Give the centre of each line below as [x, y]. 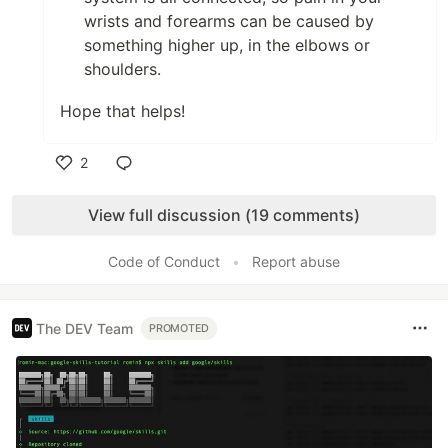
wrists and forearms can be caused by [229, 21]
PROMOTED [179, 328]
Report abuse [296, 261]
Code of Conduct [164, 261]
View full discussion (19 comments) [224, 215]
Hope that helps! [122, 111]
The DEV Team [84, 328]
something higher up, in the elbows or [227, 45]
